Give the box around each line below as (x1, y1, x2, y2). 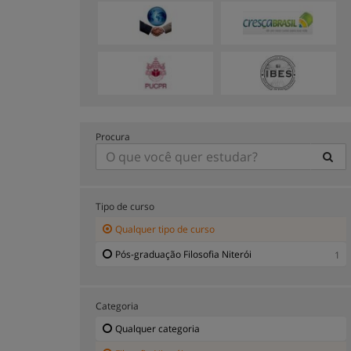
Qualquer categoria (115, 321, 200, 335)
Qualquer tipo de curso (115, 222, 215, 236)
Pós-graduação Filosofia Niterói (115, 247, 251, 261)
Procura (96, 129, 130, 143)
